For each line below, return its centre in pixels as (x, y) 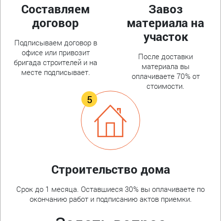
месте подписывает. (55, 72)
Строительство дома (110, 169)
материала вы (166, 66)
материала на (166, 23)
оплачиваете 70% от (166, 76)
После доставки (166, 56)
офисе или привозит (55, 53)
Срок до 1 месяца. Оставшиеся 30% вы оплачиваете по (110, 189)
